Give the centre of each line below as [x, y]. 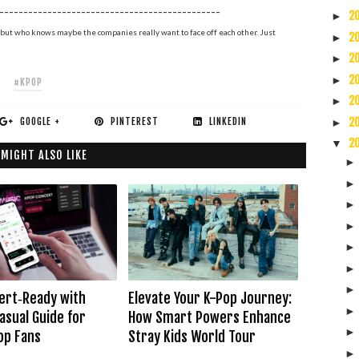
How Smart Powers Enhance [209, 317]
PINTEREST [135, 121]
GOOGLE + [40, 121]
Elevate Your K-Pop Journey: [210, 298]
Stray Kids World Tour [192, 336]
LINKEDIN [228, 121]
